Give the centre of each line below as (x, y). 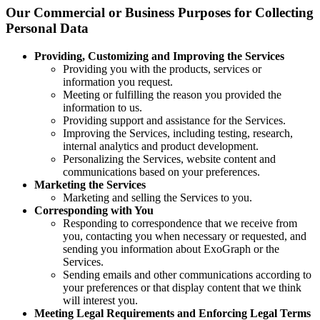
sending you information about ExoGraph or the (171, 249)
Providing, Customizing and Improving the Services (159, 56)
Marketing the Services (90, 184)
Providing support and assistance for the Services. (174, 120)
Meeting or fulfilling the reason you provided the (172, 94)
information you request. (118, 81)
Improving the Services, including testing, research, (178, 133)
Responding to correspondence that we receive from (180, 223)
